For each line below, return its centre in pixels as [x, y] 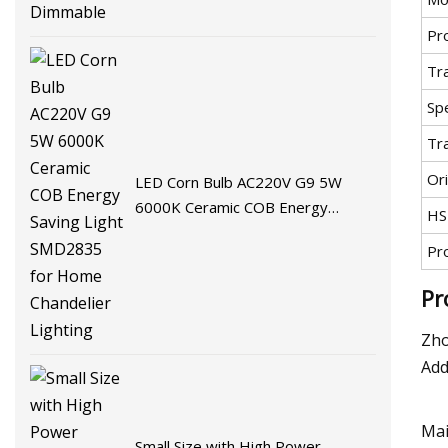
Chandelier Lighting [200, 257]
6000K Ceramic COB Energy [232, 207]
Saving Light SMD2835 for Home [248, 232]
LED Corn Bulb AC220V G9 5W [239, 182]
